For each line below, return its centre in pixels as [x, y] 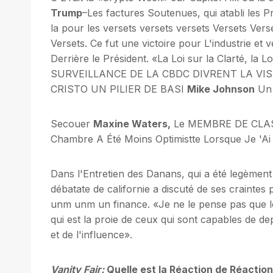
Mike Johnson [221, 89]
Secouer [72, 123]
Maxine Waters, [132, 123]
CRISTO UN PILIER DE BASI [119, 89]
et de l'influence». [91, 234]
